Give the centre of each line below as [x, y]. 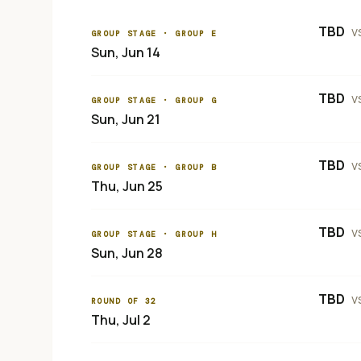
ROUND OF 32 [124, 301]
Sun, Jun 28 [127, 253]
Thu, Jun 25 [127, 186]
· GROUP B [187, 167]
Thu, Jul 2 [121, 320]
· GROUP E [187, 33]
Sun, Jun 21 [126, 119]
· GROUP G [187, 100]
